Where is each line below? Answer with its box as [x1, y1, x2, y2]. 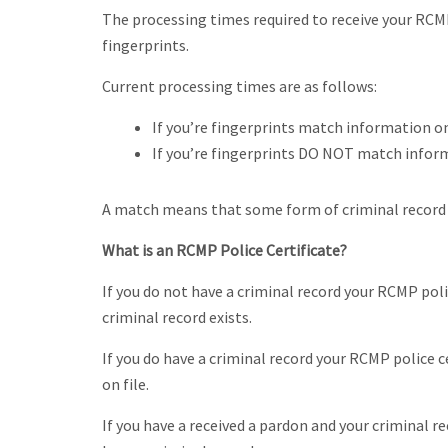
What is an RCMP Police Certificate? [102, 239, 347, 260]
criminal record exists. [102, 306, 252, 327]
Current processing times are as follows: [102, 75, 377, 96]
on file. [102, 373, 149, 394]
